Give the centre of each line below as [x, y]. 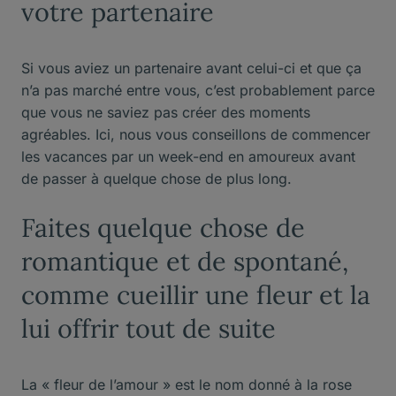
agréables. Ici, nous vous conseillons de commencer [196, 134]
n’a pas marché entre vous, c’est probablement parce [198, 90]
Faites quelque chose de [163, 227]
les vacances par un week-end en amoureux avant [188, 156]
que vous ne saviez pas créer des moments [166, 112]
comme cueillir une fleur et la [196, 294]
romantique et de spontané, [185, 261]
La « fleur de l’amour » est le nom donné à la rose [187, 384]
